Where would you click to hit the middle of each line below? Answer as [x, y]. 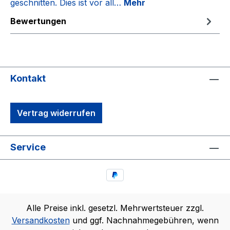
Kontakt [28, 79]
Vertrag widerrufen [56, 113]
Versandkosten [41, 220]
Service [28, 147]
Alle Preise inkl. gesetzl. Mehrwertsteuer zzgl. [115, 208]
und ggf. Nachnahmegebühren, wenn [144, 220]
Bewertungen [38, 21]
